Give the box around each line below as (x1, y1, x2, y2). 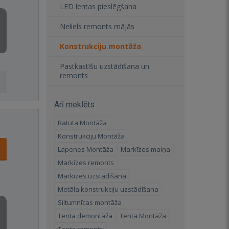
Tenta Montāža (120, 211, 166, 220)
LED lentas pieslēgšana (60, 2, 136, 11)
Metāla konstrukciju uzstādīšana (58, 185, 158, 194)
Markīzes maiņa (121, 145, 170, 154)
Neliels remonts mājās (60, 21, 134, 31)
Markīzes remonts (58, 158, 114, 167)
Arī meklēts (54, 100, 95, 109)
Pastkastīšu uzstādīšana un (60, 61, 149, 71)
